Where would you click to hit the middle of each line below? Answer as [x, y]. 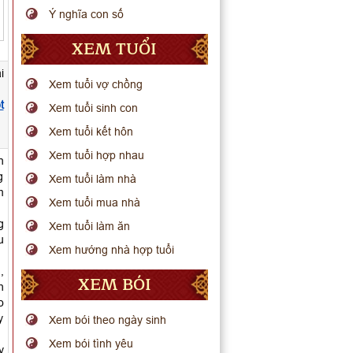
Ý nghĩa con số [87, 14]
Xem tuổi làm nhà [93, 179]
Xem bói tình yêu [91, 344]
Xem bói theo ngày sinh [108, 320]
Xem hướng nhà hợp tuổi [112, 250]
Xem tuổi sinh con [94, 108]
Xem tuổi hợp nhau [97, 155]
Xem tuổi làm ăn [90, 226]
